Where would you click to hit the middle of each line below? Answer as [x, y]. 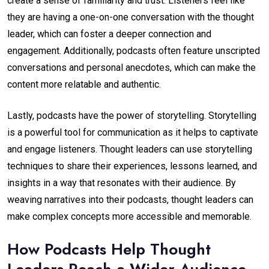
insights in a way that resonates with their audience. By [122, 183]
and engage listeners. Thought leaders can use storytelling [130, 149]
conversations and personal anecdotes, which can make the [131, 67]
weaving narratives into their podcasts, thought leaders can [130, 199]
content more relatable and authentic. [84, 84]
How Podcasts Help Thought [109, 249]
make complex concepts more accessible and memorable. [129, 216]
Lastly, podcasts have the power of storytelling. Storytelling [132, 115]
